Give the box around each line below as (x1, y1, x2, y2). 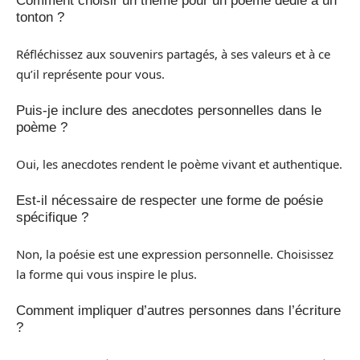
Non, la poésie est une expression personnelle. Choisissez (16, 245, 333, 262)
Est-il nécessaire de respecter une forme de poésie (16, 193, 323, 208)
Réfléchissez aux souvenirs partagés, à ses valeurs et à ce (16, 45, 330, 62)
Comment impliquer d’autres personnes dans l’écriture (16, 303, 341, 318)
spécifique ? (16, 210, 88, 225)
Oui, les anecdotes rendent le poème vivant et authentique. (16, 155, 342, 172)
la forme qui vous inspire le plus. (16, 265, 197, 282)
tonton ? (16, 10, 64, 25)
